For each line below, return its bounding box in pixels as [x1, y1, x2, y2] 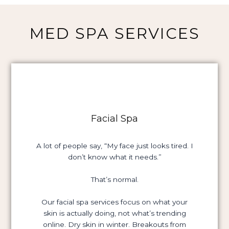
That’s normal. [90, 175, 139, 184]
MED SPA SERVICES [29, 24, 200, 43]
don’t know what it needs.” [67, 152, 162, 161]
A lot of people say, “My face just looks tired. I [36, 141, 193, 150]
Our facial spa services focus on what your [41, 197, 188, 206]
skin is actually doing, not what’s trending [43, 209, 186, 217]
